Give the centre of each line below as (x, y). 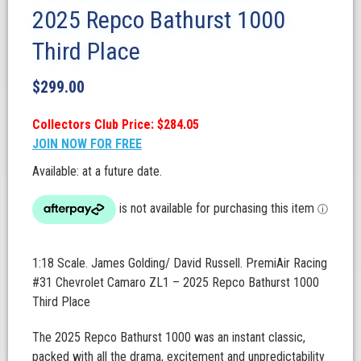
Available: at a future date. (97, 171)
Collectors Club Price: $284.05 (116, 124)
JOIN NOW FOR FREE (87, 144)
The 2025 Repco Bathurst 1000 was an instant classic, (169, 337)
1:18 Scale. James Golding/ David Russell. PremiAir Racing (180, 263)
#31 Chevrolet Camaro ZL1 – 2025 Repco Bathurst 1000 (176, 282)
